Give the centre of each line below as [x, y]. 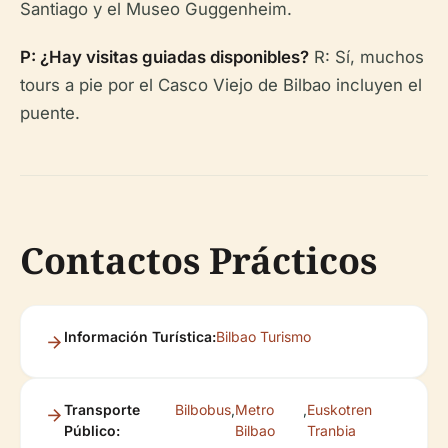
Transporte [102, 409]
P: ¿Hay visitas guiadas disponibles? [164, 57]
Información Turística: [140, 336]
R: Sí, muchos [366, 57]
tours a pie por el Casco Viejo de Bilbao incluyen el [221, 85]
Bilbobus [202, 409]
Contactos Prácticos [198, 260]
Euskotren [339, 409]
